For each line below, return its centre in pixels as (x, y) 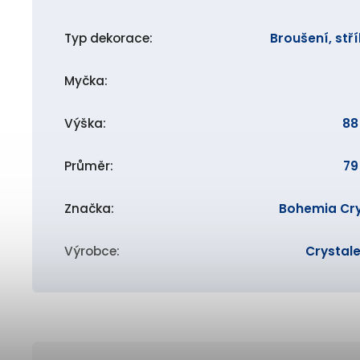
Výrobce (90, 251)
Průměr (87, 166)
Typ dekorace (107, 38)
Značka (88, 209)
